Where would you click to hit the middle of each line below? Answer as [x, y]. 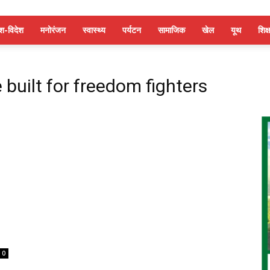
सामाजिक [171, 30]
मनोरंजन [53, 30]
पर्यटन [132, 30]
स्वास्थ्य [94, 30]
